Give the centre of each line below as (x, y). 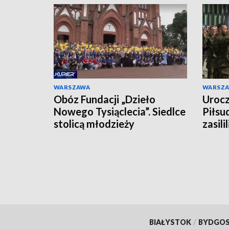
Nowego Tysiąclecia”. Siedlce (120, 112)
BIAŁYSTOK (170, 222)
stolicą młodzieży (94, 124)
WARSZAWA (72, 87)
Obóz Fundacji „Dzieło (105, 99)
